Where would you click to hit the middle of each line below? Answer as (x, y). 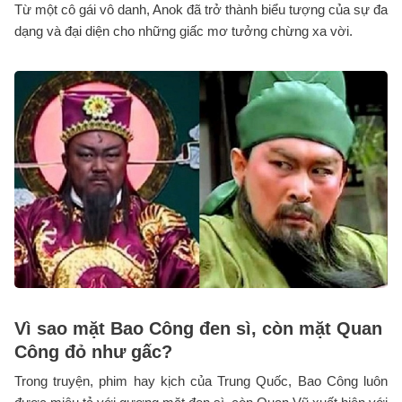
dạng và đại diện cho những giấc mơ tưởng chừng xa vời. (184, 31)
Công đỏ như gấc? (93, 351)
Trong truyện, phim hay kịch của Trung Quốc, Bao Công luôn (201, 380)
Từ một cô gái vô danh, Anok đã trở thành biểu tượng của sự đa (201, 10)
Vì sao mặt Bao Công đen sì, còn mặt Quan (198, 328)
